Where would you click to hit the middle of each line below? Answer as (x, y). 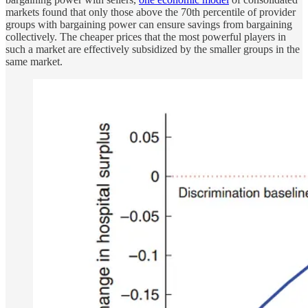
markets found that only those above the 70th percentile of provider (151, 12)
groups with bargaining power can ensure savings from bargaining (149, 25)
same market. (34, 62)
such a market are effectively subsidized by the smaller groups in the (153, 49)
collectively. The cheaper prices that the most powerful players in (146, 37)
